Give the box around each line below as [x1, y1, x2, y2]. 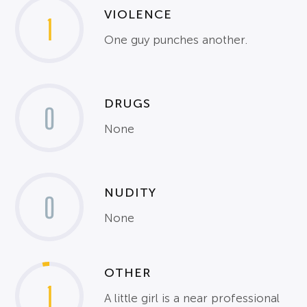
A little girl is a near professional [104, 291, 280, 305]
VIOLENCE [104, 8, 173, 22]
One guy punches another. [104, 34, 248, 47]
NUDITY [104, 186, 157, 200]
